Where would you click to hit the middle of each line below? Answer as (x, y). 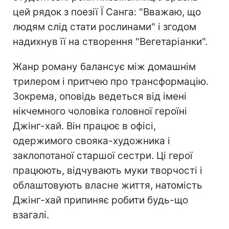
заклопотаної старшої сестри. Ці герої (103, 155)
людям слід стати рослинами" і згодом (105, 27)
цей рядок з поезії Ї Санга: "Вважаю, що (107, 12)
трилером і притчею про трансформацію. (111, 81)
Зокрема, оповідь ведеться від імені (100, 96)
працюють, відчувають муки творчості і (108, 170)
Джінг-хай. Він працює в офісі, (84, 126)
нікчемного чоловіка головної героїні (100, 111)
